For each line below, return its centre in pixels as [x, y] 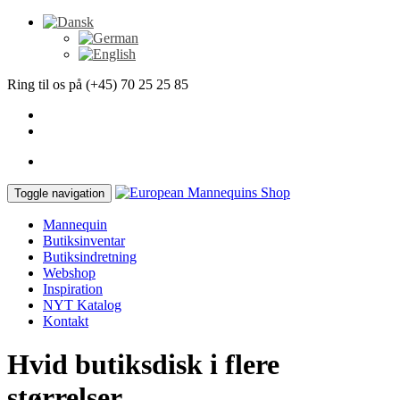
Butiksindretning [90, 257]
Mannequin [75, 225]
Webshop [69, 273]
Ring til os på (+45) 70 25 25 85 [98, 84]
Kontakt [66, 321]
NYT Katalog [82, 305]
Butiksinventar [84, 241]
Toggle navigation [59, 193]
